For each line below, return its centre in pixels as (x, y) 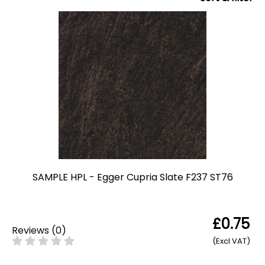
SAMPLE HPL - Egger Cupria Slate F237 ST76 (132, 177)
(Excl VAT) (231, 241)
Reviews (30, 230)
